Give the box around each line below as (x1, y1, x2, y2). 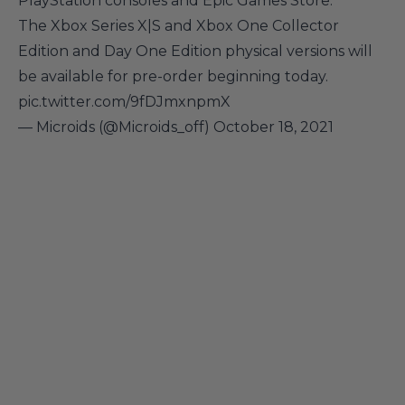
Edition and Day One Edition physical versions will (18, 42, 372, 60)
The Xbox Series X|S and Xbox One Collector (18, 16, 339, 34)
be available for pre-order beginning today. (18, 67, 328, 85)
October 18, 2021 (213, 118, 334, 136)
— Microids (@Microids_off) (18, 118, 213, 136)
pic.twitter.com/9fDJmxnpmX (18, 92, 231, 110)
